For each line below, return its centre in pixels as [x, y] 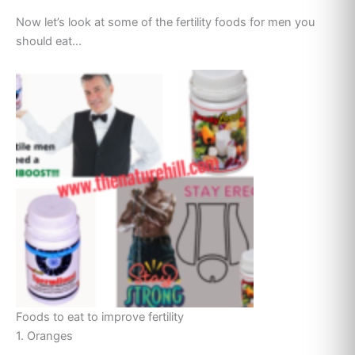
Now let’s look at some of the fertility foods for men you [165, 23]
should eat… [49, 42]
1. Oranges [44, 336]
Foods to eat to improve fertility [100, 317]
